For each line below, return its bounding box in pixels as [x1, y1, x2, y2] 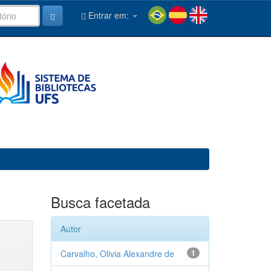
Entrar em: [86, 9, 131, 21]
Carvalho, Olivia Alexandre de [60, 247, 174, 260]
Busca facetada [50, 191, 150, 212]
